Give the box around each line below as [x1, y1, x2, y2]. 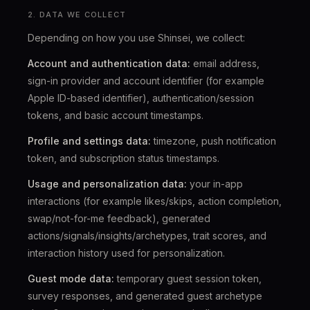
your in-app [187, 178, 243, 190]
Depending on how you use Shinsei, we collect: [28, 32, 245, 44]
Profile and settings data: [28, 135, 151, 147]
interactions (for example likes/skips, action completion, [28, 195, 282, 207]
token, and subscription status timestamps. [28, 152, 219, 164]
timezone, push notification [151, 135, 276, 147]
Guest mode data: [28, 273, 114, 284]
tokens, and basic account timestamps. [28, 109, 203, 121]
